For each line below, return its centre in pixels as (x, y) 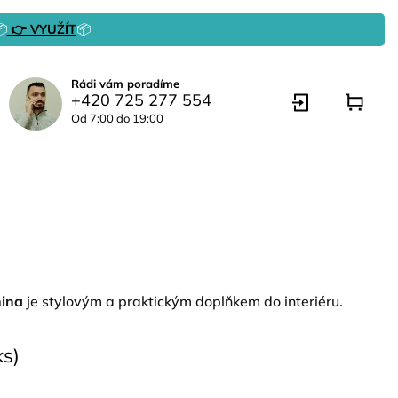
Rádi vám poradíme (125, 84)
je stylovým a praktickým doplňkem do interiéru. (183, 301)
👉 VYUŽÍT (41, 29)
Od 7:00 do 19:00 (117, 118)
